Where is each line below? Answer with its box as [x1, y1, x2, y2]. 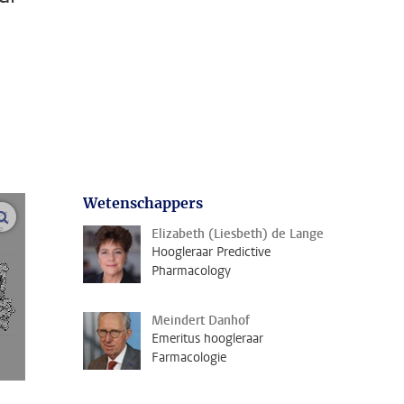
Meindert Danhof [151, 312, 250, 329]
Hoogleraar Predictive [151, 243, 271, 261]
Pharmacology [151, 262, 231, 280]
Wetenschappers [83, 194, 203, 212]
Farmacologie [151, 349, 226, 366]
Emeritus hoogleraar [151, 330, 263, 347]
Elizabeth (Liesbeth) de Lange [151, 225, 324, 243]
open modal [7, 208, 86, 225]
